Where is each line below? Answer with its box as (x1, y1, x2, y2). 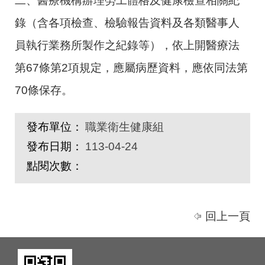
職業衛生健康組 (85, 120, 164, 133)
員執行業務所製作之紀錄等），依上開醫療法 (15, 38, 240, 51)
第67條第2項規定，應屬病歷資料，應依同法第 (15, 61, 248, 74)
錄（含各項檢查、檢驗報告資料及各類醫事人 (15, 16, 240, 29)
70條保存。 (15, 83, 73, 96)
